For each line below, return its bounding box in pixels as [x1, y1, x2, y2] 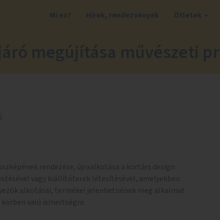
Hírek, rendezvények [85, 10, 159, 21]
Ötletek [173, 10, 202, 21]
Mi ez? [49, 10, 71, 21]
